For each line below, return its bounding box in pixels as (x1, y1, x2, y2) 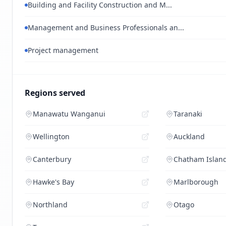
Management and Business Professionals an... (28, 23, 184, 32)
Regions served (25, 87, 85, 98)
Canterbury (33, 154, 71, 164)
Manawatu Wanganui (33, 109, 105, 119)
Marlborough (174, 177, 219, 187)
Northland (33, 200, 68, 209)
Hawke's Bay (33, 177, 74, 187)
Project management (28, 45, 98, 55)
